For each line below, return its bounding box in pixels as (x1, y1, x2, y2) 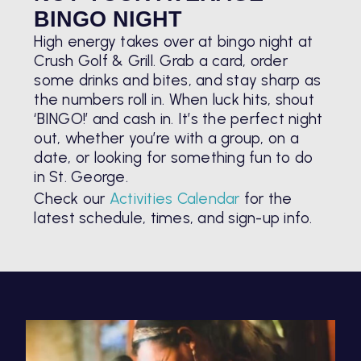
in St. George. (34, 167, 128, 186)
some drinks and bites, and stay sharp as (34, 70, 322, 89)
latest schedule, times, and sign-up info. (34, 209, 313, 228)
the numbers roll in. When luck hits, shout (34, 89, 314, 109)
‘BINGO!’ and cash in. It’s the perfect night (34, 109, 323, 128)
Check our (34, 189, 110, 209)
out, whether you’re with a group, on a (34, 128, 299, 147)
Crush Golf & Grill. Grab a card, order (34, 51, 288, 70)
